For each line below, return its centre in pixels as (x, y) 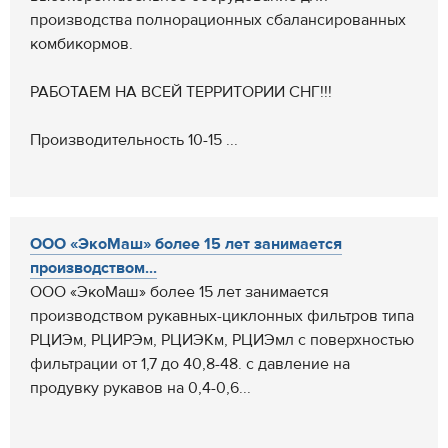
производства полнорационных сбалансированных (218, 20)
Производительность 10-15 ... (134, 140)
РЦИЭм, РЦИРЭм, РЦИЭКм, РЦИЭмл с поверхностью (222, 340)
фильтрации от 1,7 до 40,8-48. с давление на (190, 364)
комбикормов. (81, 44)
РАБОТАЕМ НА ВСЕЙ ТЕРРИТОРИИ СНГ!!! (181, 92)
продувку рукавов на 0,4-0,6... (140, 388)
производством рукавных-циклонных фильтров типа (222, 316)
